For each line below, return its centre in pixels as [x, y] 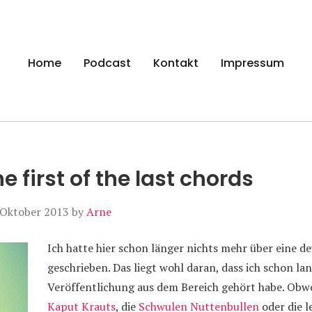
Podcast [107, 63]
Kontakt [176, 63]
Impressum [252, 63]
